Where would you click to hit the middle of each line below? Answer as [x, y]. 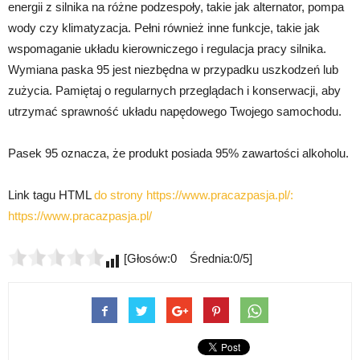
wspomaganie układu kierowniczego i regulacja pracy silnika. [167, 48]
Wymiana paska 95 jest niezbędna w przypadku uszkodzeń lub [173, 69]
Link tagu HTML [51, 194]
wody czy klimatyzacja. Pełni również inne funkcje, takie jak [164, 27]
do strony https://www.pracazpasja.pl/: [194, 194]
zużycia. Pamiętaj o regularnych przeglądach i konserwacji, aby [174, 90]
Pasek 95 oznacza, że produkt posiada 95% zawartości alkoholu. [178, 153]
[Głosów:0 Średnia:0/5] [186, 258]
